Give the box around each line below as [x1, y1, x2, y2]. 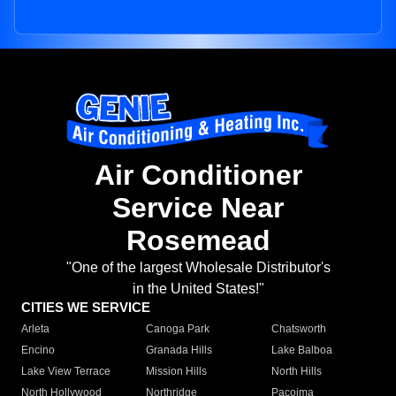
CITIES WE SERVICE [21, 300, 150, 316]
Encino [21, 344, 55, 357]
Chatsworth [270, 323, 326, 336]
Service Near [112, 192, 284, 225]
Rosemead [126, 225, 270, 257]
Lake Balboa [270, 344, 332, 357]
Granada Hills [146, 344, 213, 357]
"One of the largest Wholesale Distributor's [65, 260, 331, 276]
